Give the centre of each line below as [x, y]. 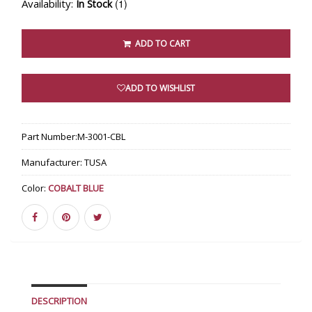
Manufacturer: [53, 162]
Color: [35, 188]
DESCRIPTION [59, 301]
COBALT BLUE [76, 188]
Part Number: [49, 136]
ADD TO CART [161, 44]
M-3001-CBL [101, 136]
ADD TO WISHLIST [160, 88]
